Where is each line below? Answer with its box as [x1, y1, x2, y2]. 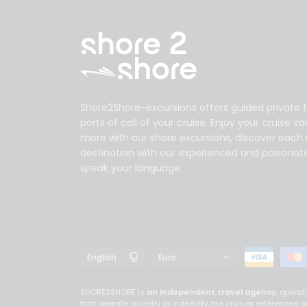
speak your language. [80, 161, 182, 175]
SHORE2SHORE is [80, 286, 147, 297]
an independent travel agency [147, 286, 276, 297]
